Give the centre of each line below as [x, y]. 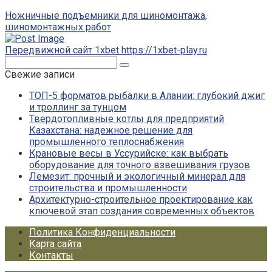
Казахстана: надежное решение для [111, 131]
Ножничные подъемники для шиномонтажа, [106, 16]
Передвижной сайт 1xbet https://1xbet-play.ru [106, 50]
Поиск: [19, 61]
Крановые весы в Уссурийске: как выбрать [129, 154]
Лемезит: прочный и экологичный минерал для [137, 177]
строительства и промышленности [108, 188]
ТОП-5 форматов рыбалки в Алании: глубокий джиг [147, 96]
